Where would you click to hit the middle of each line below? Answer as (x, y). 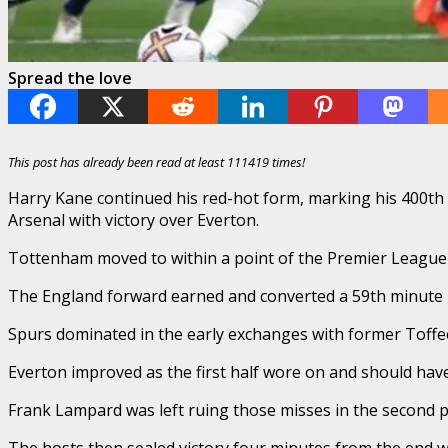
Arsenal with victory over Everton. (133, 219)
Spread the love (70, 77)
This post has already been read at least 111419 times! (156, 161)
